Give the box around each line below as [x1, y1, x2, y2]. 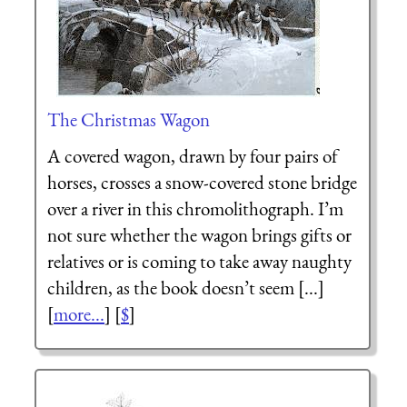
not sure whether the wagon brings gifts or [46, 222, 352, 247]
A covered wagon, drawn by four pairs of [46, 143, 338, 168]
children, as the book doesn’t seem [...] [46, 274, 324, 300]
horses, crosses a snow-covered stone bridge [46, 169, 357, 194]
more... [53, 301, 104, 326]
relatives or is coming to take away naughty [46, 248, 352, 273]
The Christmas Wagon [46, 107, 210, 133]
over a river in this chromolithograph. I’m [46, 195, 343, 221]
